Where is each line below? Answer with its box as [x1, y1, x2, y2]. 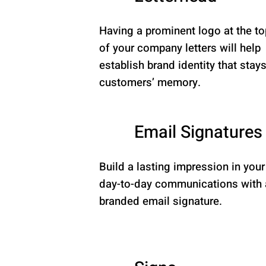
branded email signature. [99, 193, 223, 210]
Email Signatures [134, 120, 262, 145]
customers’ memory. [99, 74, 201, 91]
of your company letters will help [99, 40, 261, 56]
